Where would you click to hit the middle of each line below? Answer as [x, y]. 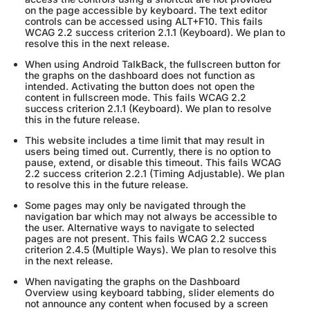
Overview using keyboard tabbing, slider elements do [149, 293]
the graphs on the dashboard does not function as [140, 75]
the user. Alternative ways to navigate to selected [140, 228]
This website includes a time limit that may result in [145, 140]
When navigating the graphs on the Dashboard [133, 282]
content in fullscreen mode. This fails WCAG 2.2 [136, 98]
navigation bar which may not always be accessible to [151, 217]
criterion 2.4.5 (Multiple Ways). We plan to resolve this [151, 250]
